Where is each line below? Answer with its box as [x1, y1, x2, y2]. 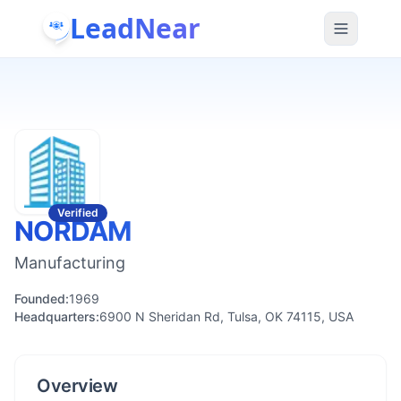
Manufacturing [14, 253, 125, 272]
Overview [37, 375, 117, 397]
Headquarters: [14, 309, 99, 324]
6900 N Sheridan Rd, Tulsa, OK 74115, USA [99, 309, 354, 324]
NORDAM [14, 215, 132, 247]
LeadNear [70, 9, 200, 47]
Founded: [14, 291, 69, 306]
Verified [57, 206, 98, 219]
